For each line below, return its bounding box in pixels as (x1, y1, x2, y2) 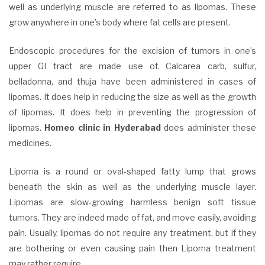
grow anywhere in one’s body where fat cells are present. (9, 17, 234, 27)
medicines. (9, 137, 51, 148)
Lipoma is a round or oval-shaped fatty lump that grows (9, 166, 256, 176)
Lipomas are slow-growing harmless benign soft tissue (9, 196, 256, 207)
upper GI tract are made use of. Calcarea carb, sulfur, (9, 60, 256, 71)
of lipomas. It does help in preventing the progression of (9, 106, 256, 117)
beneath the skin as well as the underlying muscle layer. (9, 181, 256, 192)
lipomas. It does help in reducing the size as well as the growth (9, 91, 256, 102)
